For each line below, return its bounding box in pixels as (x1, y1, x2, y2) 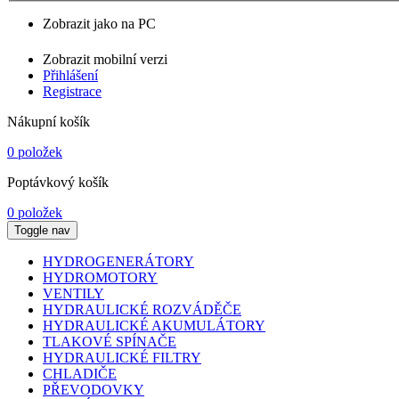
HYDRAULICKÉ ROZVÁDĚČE (43, 301, 241, 317)
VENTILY (43, 285, 104, 301)
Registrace (43, 83, 102, 99)
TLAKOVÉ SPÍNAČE (43, 333, 176, 349)
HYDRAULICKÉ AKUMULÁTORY (43, 317, 265, 333)
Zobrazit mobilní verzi (43, 51, 167, 67)
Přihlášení (43, 67, 98, 83)
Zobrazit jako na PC (43, 15, 156, 31)
